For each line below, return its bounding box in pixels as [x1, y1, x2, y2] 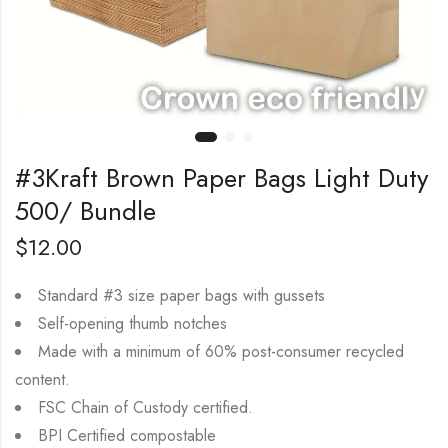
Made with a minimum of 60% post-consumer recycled [38, 339, 404, 363]
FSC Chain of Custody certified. [38, 395, 253, 419]
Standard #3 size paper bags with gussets [38, 283, 325, 307]
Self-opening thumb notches [38, 311, 227, 335]
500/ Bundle [15, 191, 156, 230]
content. [15, 367, 70, 391]
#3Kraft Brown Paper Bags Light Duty [15, 158, 428, 197]
